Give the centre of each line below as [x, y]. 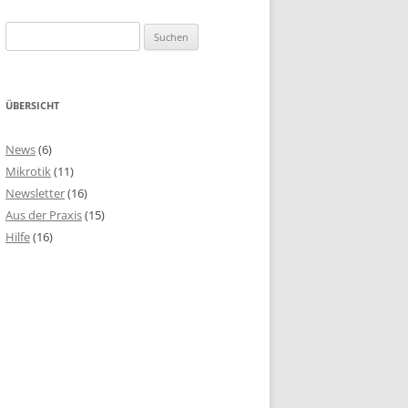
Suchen [25, 32]
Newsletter [35, 193]
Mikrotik [28, 171]
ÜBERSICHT [32, 105]
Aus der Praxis [44, 215]
